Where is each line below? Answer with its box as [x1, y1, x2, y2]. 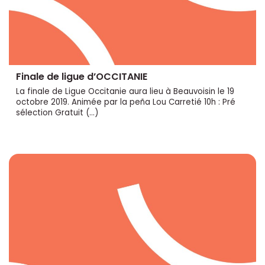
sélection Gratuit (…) [16, 106, 98, 118]
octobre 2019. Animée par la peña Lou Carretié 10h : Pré [16, 96, 235, 108]
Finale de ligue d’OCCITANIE [16, 69, 147, 83]
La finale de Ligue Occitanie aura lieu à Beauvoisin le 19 [16, 85, 234, 97]
